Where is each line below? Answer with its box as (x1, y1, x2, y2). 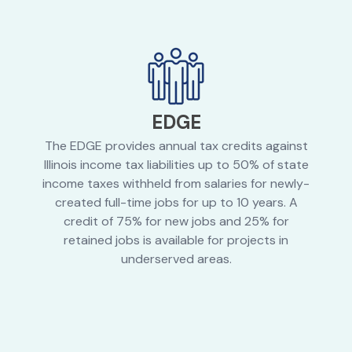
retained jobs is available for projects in (64, 232, 288, 249)
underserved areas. (120, 251, 232, 268)
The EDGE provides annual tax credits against (44, 137, 308, 155)
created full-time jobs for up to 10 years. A (54, 194, 298, 211)
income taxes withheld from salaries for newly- (42, 175, 310, 192)
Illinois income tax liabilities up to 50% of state (43, 156, 309, 174)
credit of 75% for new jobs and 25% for (63, 213, 289, 230)
